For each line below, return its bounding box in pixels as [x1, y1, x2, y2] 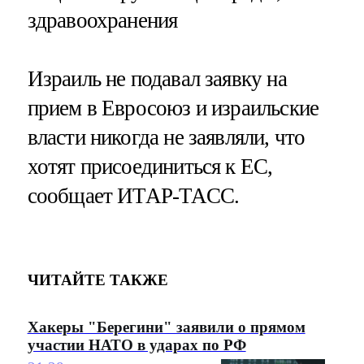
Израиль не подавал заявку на [27, 66, 287, 91]
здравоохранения [27, 8, 178, 33]
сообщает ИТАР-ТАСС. [27, 183, 240, 208]
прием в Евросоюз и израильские [27, 95, 319, 120]
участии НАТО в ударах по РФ [27, 336, 246, 353]
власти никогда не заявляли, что [27, 124, 305, 149]
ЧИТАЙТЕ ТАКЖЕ [27, 271, 168, 289]
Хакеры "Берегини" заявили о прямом [27, 318, 305, 336]
